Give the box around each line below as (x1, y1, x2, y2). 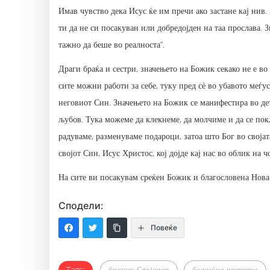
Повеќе (151, 222, 177, 232)
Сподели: (58, 199, 104, 212)
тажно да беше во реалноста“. (58, 38, 165, 50)
